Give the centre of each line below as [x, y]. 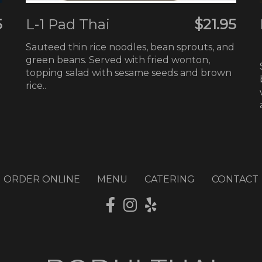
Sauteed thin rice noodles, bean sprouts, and [130, 47]
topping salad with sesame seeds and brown [129, 73]
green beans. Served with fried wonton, [118, 60]
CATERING [170, 179]
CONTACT [235, 179]
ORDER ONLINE [42, 179]
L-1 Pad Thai [68, 24]
